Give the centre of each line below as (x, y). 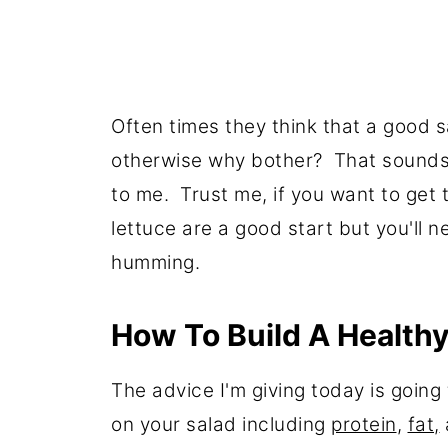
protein (364, 424)
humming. (161, 262)
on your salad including (221, 424)
